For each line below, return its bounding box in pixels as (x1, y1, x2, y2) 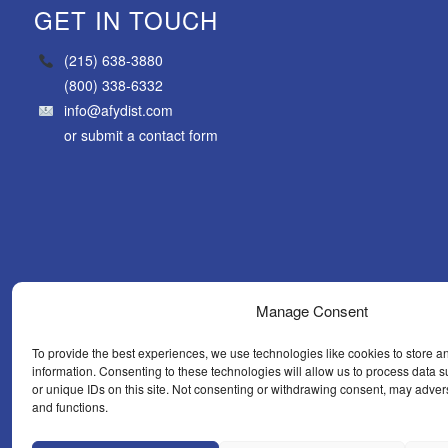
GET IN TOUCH (33, 2, 218, 38)
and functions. (32, 398, 108, 415)
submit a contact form (80, 125, 218, 146)
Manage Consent (256, 300, 368, 321)
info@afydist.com (63, 100, 173, 121)
